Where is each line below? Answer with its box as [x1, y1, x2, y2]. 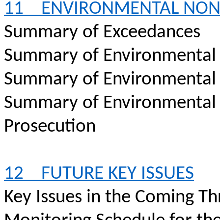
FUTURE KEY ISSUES [41, 165, 194, 184]
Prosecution [4, 117, 96, 137]
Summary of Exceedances [4, 23, 200, 42]
